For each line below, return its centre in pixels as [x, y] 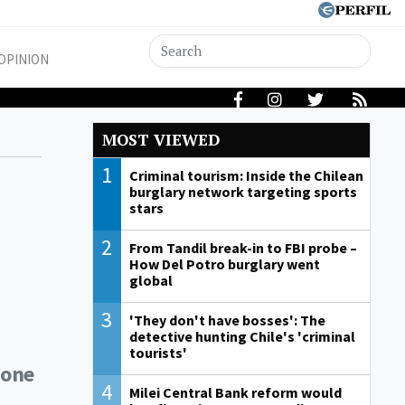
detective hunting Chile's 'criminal [242, 337]
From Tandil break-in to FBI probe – [243, 248]
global [151, 281]
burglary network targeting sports [243, 192]
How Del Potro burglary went [224, 264]
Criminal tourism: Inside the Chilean [246, 176]
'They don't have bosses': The [227, 320]
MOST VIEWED [161, 140]
